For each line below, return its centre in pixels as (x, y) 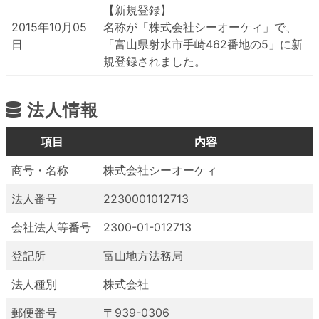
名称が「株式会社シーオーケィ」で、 (200, 27)
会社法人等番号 (51, 227)
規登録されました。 (155, 61)
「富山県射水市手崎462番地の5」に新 (203, 44)
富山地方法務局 (143, 256)
